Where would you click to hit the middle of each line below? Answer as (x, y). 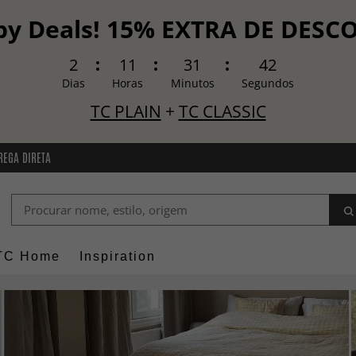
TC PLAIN (126, 111)
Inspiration (118, 257)
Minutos (192, 83)
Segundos (268, 83)
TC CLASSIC (222, 111)
